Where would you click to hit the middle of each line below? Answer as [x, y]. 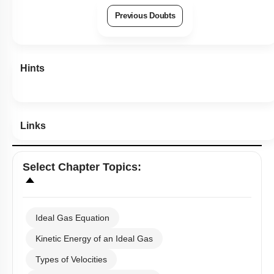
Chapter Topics [98, 167]
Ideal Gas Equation [72, 218]
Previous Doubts [145, 16]
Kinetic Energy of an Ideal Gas [94, 239]
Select [40, 167]
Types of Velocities [71, 260]
